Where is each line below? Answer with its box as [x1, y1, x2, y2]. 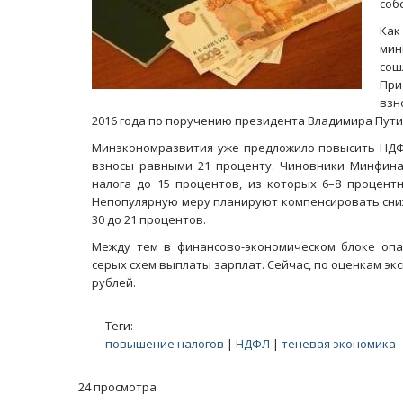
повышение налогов [105, 336, 224, 352]
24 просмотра [78, 379, 157, 395]
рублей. [92, 274, 136, 291]
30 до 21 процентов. [92, 211, 206, 228]
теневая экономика [282, 336, 396, 352]
